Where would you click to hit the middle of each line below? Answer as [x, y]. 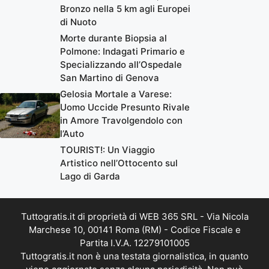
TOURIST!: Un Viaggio [107, 150]
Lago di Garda [90, 176]
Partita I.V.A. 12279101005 [134, 243]
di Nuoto [78, 22]
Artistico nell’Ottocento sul [119, 163]
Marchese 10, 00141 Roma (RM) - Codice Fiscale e [134, 229]
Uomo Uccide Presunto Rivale [125, 107]
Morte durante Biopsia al [113, 38]
